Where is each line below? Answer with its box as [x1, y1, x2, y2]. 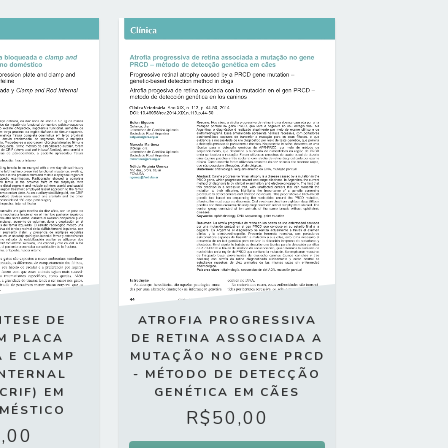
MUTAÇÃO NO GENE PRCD [129, 348, 325, 365]
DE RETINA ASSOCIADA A [131, 330, 324, 347]
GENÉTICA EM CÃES [154, 384, 301, 401]
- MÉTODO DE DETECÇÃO [133, 366, 322, 383]
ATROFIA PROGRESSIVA [137, 312, 317, 329]
